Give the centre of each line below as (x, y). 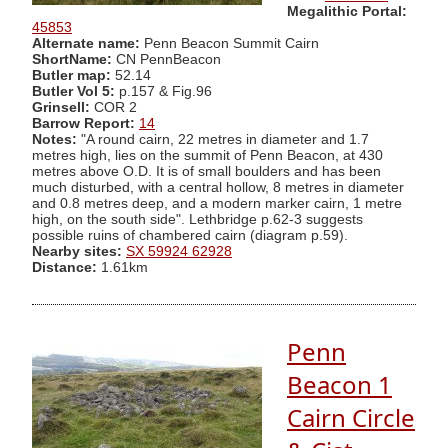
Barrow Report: (83, 123)
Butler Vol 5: (75, 91)
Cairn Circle (351, 418)
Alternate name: (88, 43)
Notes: (54, 139)
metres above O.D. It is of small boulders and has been (206, 171)
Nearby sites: (77, 251)
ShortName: (72, 59)
